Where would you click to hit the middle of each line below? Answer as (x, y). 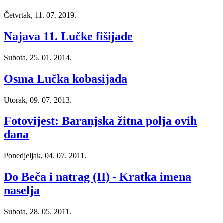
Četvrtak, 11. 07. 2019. (40, 15)
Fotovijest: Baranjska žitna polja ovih (100, 121)
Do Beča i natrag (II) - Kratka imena (98, 176)
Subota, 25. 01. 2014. (38, 58)
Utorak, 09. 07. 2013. (38, 100)
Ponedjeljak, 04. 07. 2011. (45, 155)
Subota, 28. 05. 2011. (38, 211)
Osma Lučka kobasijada (66, 79)
